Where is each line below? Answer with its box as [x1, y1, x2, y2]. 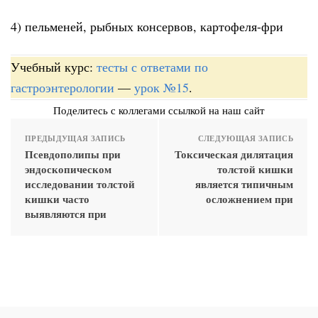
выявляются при [25, 205, 106, 221]
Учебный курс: [11, 57, 97, 75]
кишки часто [25, 190, 89, 207]
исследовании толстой [25, 175, 135, 192]
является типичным [195, 175, 293, 192]
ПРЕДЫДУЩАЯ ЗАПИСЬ [25, 132, 126, 144]
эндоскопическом [25, 160, 111, 177]
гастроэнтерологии [11, 78, 114, 96]
